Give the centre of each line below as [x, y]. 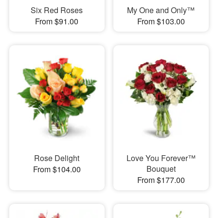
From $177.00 [161, 180]
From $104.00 [57, 169]
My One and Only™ [161, 10]
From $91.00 [57, 21]
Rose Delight [57, 158]
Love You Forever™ [161, 158]
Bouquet [161, 168]
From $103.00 [161, 21]
